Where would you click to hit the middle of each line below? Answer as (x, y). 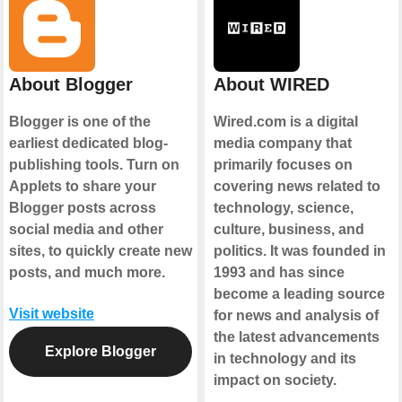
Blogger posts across (83, 208)
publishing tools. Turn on (94, 165)
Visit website (52, 314)
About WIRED (271, 85)
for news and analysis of (296, 316)
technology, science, (283, 208)
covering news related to (297, 187)
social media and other (86, 230)
